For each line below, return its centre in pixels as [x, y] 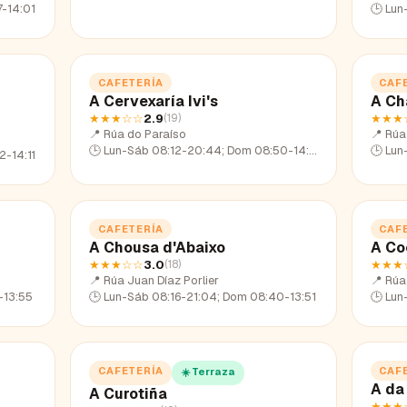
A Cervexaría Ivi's [154, 101]
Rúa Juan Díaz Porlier [162, 280]
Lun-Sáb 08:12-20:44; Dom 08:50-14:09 [207, 150]
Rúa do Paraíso [145, 134]
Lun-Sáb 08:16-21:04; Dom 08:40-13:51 [210, 296]
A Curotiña [129, 393]
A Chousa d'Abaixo [158, 247]
